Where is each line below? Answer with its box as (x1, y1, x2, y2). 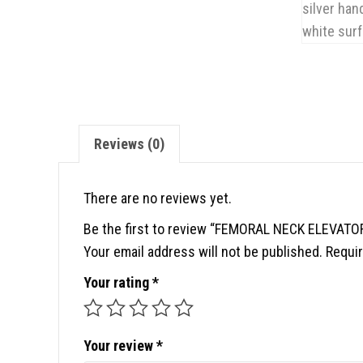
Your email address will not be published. (83, 243, 322, 260)
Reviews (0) (94, 135, 164, 152)
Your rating (83, 274, 152, 291)
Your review (83, 337, 156, 354)
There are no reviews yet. (83, 190, 232, 207)
